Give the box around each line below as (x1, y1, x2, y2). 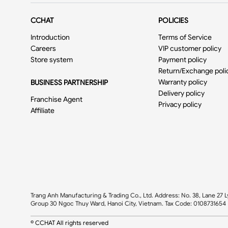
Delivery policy (158, 89, 205, 98)
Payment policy (158, 55, 207, 64)
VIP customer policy (158, 44, 222, 53)
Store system (31, 55, 73, 64)
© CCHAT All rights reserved (31, 219, 108, 226)
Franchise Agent (31, 95, 82, 104)
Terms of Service (158, 33, 212, 42)
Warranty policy (158, 77, 208, 87)
